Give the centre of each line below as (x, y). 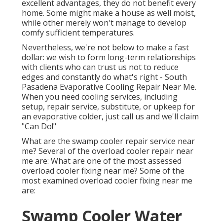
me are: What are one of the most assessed (102, 161)
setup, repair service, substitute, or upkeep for (108, 107)
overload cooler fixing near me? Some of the (103, 171)
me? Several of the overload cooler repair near (108, 151)
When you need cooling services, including (100, 97)
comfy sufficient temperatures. (78, 33)
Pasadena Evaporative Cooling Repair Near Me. (109, 87)
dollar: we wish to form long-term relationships (109, 57)
